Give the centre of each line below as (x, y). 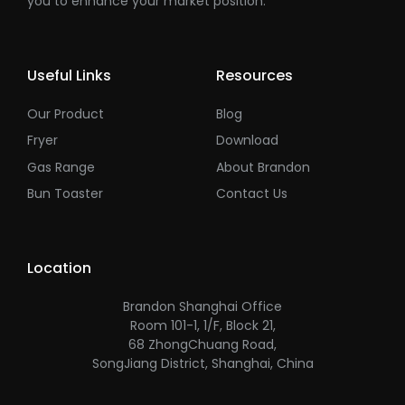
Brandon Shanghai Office (202, 307)
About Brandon (263, 167)
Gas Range (61, 167)
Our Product (66, 113)
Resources (254, 75)
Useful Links (69, 75)
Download (247, 141)
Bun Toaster (65, 194)
